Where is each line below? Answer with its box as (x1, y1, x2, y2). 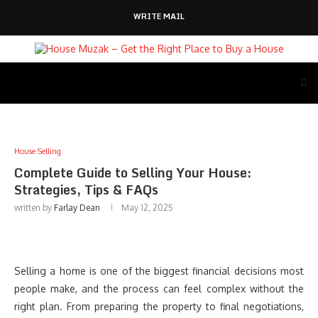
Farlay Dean (54, 202, 100, 213)
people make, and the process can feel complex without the (14, 283, 304, 295)
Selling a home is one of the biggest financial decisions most (14, 265, 304, 277)
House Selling (14, 146, 61, 156)
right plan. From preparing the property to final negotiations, (14, 300, 304, 312)
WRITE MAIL (133, 10, 185, 23)
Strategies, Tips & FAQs (14, 179, 158, 200)
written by (14, 202, 54, 213)
